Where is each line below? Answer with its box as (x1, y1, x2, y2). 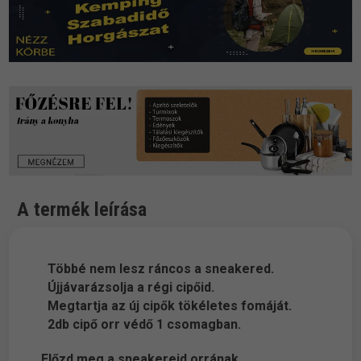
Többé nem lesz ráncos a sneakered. (41, 261, 275, 277)
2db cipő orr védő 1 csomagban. (41, 317, 242, 333)
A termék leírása (17, 198, 147, 222)
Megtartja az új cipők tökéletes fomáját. (41, 298, 293, 314)
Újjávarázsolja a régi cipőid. (41, 280, 215, 296)
